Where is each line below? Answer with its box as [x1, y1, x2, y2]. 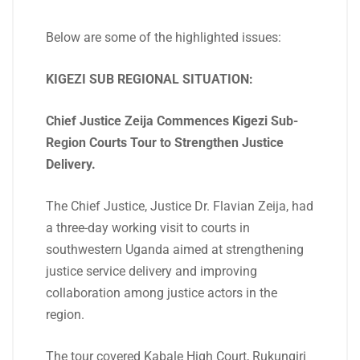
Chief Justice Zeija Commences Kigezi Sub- [46, 113, 298, 129]
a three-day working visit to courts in [46, 220, 250, 235]
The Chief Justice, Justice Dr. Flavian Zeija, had [46, 198, 313, 214]
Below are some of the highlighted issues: [46, 30, 281, 45]
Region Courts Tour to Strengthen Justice [46, 135, 284, 150]
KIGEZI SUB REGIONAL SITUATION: [46, 72, 253, 87]
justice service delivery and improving [46, 264, 257, 279]
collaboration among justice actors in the [46, 285, 277, 301]
